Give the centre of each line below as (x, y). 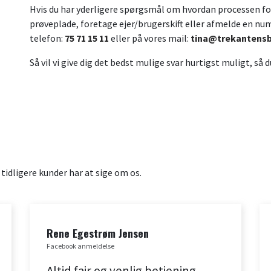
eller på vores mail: (150, 38)
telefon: (47, 38)
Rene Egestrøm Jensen (98, 233)
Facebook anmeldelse (80, 246)
